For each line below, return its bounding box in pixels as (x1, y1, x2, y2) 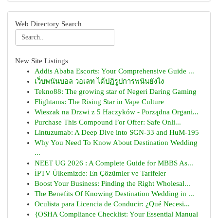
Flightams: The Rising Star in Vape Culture (35, 98, 164, 106)
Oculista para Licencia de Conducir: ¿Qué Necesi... (35, 200, 190, 208)
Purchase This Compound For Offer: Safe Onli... (35, 118, 181, 126)
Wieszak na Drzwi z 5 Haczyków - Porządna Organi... (35, 108, 199, 116)
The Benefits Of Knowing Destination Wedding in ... (35, 190, 194, 198)
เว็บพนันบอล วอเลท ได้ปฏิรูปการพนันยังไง (35, 77, 164, 85)
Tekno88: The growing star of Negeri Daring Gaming (35, 88, 197, 95)
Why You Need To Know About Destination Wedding (35, 139, 198, 146)
